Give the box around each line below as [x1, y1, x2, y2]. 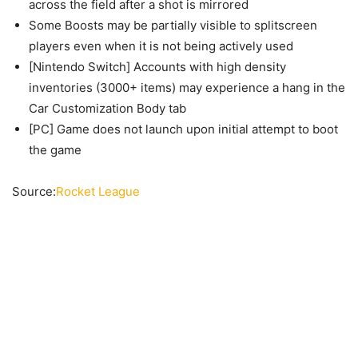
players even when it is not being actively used [29, 38, 293, 54]
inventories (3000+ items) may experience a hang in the [29, 80, 345, 95]
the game [29, 142, 82, 157]
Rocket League [56, 184, 140, 199]
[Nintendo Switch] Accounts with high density [29, 59, 286, 74]
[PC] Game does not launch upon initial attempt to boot [29, 121, 338, 137]
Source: [12, 184, 56, 199]
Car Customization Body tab [29, 101, 186, 116]
